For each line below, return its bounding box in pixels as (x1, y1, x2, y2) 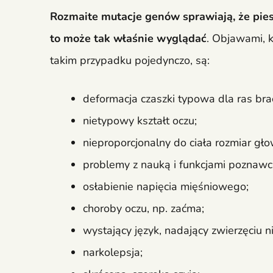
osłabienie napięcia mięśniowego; (83, 179, 249, 194)
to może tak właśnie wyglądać (50, 31, 207, 46)
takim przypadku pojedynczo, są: (50, 53, 210, 68)
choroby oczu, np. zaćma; (83, 201, 204, 216)
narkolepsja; (83, 245, 143, 260)
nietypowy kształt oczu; (83, 113, 197, 129)
